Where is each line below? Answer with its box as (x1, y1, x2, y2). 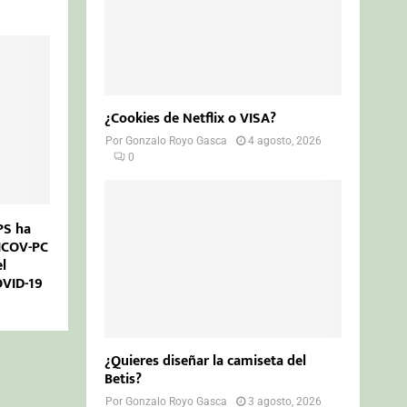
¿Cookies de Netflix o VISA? (104, 106, 277, 132)
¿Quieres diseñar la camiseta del (104, 349, 307, 374)
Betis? (104, 367, 143, 392)
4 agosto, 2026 (248, 134, 323, 148)
